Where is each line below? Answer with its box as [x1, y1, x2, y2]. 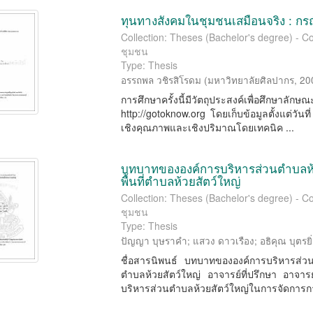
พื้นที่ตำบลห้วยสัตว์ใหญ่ [121, 172, 241, 189]
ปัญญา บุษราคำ [121, 234, 188, 247]
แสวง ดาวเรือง [193, 234, 255, 247]
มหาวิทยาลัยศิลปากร [208, 73, 295, 87]
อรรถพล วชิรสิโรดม [121, 73, 202, 87]
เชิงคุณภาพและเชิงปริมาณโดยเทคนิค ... [121, 120, 295, 134]
